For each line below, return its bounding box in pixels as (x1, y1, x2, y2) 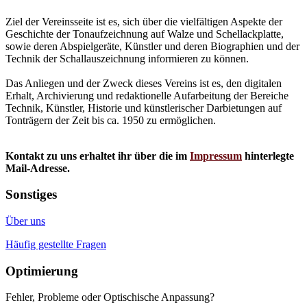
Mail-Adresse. (5, 162, 70, 174)
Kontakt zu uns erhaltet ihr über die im (5, 149, 190, 162)
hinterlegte (242, 149, 294, 162)
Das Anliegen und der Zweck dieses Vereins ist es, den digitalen (5, 77, 282, 89)
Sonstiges (5, 187, 57, 202)
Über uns (5, 215, 45, 227)
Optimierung (5, 263, 78, 278)
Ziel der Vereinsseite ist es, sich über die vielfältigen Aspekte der (5, 15, 282, 27)
